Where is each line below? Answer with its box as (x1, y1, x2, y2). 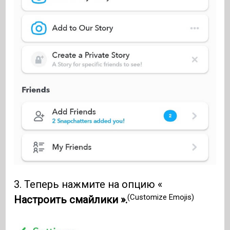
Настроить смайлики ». (14, 194, 128, 206)
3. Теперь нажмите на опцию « (14, 178, 163, 191)
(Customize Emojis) (127, 192, 195, 202)
